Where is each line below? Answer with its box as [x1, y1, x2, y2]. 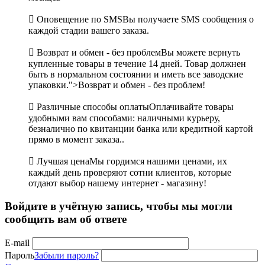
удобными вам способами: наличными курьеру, [28, 113, 220, 124]
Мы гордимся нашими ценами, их [89, 156, 227, 167]
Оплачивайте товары [149, 102, 234, 112]
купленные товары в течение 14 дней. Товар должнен [28, 59, 246, 69]
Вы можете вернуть [161, 47, 240, 58]
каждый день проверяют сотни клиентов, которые [28, 167, 231, 178]
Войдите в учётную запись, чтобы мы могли [5, 200, 232, 213]
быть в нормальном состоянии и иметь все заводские [28, 69, 243, 80]
